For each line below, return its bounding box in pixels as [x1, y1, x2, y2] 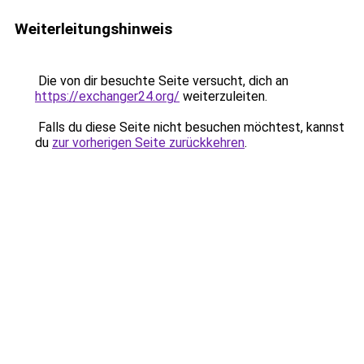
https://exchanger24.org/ [35, 89, 180, 104]
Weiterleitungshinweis [15, 19, 172, 38]
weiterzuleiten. [180, 89, 267, 104]
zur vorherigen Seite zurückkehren [52, 135, 245, 150]
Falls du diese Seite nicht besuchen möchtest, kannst [35, 119, 344, 135]
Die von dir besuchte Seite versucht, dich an [35, 73, 288, 89]
